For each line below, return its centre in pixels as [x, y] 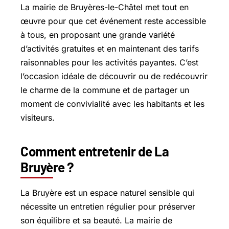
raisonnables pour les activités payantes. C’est [109, 62]
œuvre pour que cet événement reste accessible [113, 21]
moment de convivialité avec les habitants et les [112, 104]
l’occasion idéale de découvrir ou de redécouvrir [114, 76]
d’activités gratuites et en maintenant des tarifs [110, 48]
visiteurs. [38, 117]
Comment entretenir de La [95, 151]
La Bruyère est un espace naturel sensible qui [107, 192]
